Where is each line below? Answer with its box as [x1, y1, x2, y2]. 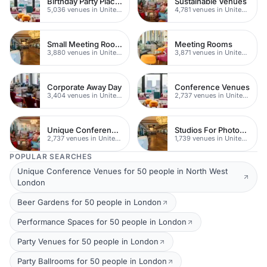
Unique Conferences [111, 125, 119, 135]
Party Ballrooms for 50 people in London [17, 256, 167, 266]
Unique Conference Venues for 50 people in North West [17, 166, 228, 176]
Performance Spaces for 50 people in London [17, 217, 187, 226]
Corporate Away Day [47, 82, 122, 92]
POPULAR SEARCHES [10, 152, 92, 161]
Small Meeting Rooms [115, 39, 122, 49]
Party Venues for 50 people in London [17, 237, 159, 246]
